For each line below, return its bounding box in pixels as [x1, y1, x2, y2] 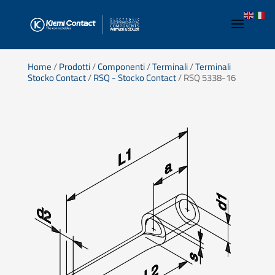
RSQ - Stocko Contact [93, 71, 176, 85]
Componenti [97, 60, 145, 74]
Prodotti [58, 60, 90, 74]
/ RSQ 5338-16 [176, 71, 236, 85]
